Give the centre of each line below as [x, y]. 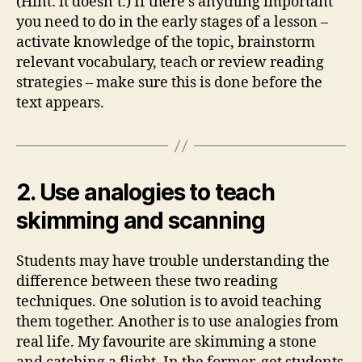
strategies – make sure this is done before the [169, 83]
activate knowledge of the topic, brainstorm [166, 42]
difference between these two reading [147, 282]
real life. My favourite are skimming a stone [166, 342]
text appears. [60, 103]
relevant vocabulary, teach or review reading [170, 63]
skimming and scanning [141, 221]
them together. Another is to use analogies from [177, 322]
